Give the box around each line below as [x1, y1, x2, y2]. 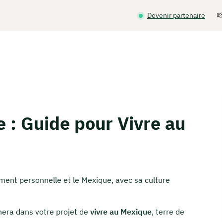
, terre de [152, 207, 184, 217]
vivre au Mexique [90, 207, 152, 217]
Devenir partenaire [147, 10, 205, 20]
